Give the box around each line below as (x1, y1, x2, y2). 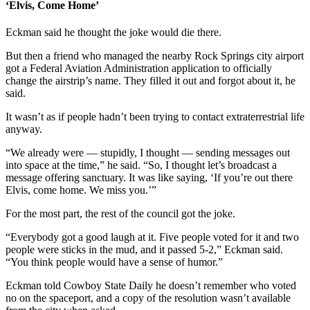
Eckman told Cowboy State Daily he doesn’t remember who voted (6, 279, 296, 291)
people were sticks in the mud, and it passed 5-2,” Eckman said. (6, 243, 283, 255)
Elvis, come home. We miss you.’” (6, 183, 156, 196)
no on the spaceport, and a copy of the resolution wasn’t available (6, 291, 291, 304)
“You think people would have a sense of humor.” (6, 255, 223, 268)
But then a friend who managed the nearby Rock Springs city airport (6, 49, 304, 62)
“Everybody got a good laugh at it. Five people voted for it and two (6, 230, 299, 243)
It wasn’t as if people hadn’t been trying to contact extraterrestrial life (6, 110, 304, 122)
